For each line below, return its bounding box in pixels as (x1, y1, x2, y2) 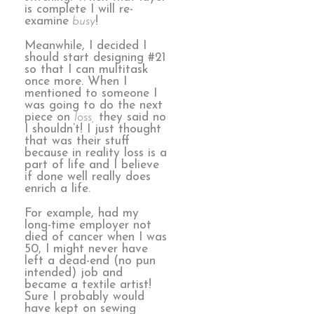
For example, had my (25, 207, 139, 219)
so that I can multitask (25, 63, 148, 76)
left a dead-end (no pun (25, 254, 156, 267)
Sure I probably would (25, 290, 144, 303)
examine (25, 15, 69, 28)
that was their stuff (25, 135, 130, 147)
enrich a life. (25, 182, 90, 195)
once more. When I (25, 75, 127, 88)
